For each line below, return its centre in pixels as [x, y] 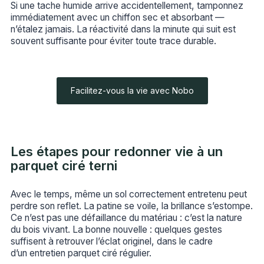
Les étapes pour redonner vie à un [116, 152]
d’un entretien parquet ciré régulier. [81, 253]
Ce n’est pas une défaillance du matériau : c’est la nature [126, 217]
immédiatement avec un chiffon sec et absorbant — [117, 18]
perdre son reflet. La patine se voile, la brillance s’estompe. [131, 206]
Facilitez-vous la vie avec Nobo [132, 91]
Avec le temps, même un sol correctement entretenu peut [128, 194]
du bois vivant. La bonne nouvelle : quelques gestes [116, 229]
